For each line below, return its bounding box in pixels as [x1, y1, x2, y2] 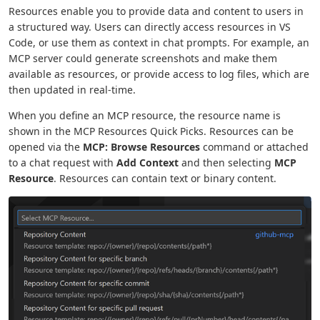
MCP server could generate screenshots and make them [9, 51, 277, 66]
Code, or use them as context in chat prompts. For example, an [9, 36, 309, 50]
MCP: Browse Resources [83, 140, 200, 154]
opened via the [9, 140, 83, 154]
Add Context [116, 156, 179, 170]
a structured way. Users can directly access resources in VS [9, 20, 291, 34]
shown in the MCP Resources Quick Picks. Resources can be [9, 124, 294, 139]
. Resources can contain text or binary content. [54, 171, 276, 186]
